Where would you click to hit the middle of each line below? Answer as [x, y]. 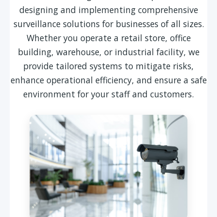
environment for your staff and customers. [108, 94]
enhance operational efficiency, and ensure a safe [108, 80]
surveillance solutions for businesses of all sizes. [108, 23]
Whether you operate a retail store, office [108, 38]
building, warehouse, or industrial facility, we [108, 52]
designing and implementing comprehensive [108, 9]
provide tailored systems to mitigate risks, [108, 66]
